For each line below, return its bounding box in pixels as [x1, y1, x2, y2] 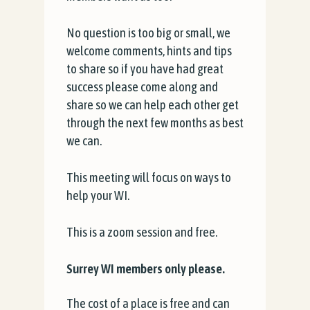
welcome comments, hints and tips [66, 43, 232, 58]
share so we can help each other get [66, 97, 239, 112]
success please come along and [66, 79, 218, 94]
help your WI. [66, 188, 129, 203]
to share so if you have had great [66, 61, 224, 76]
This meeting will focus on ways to [66, 170, 231, 185]
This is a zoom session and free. [66, 224, 217, 239]
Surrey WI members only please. [66, 261, 225, 276]
